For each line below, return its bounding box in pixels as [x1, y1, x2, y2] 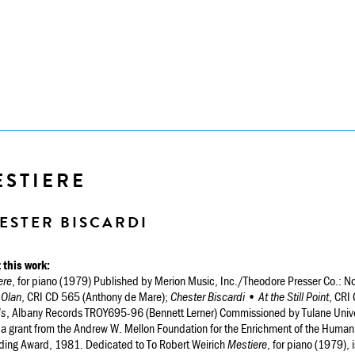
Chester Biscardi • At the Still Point [170, 288, 329, 304]
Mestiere [227, 335, 267, 352]
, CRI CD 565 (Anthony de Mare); [21, 288, 170, 304]
